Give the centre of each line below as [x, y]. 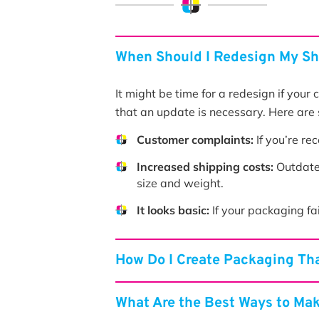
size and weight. [180, 183]
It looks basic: [173, 210]
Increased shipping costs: [205, 167]
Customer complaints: [195, 140]
